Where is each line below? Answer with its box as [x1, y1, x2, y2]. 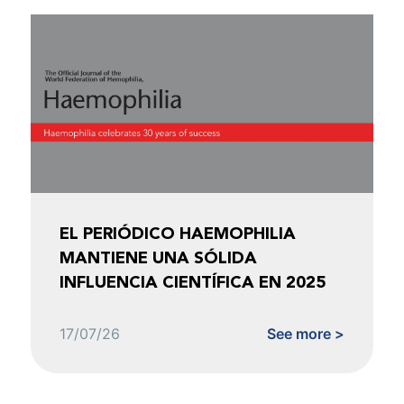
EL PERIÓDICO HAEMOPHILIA [60, 220, 297, 247]
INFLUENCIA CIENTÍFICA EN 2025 [60, 269, 326, 296]
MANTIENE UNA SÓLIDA [60, 244, 258, 271]
